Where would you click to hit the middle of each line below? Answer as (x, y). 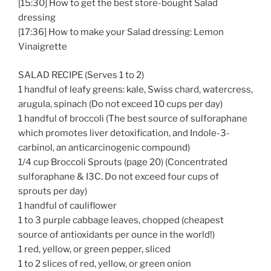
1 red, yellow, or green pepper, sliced (94, 249)
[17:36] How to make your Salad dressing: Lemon (121, 32)
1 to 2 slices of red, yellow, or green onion (105, 263)
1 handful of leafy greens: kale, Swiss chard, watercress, (135, 89)
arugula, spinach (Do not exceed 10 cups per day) (120, 104)
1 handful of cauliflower (67, 205)
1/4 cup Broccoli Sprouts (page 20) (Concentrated (123, 162)
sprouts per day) (53, 191)
